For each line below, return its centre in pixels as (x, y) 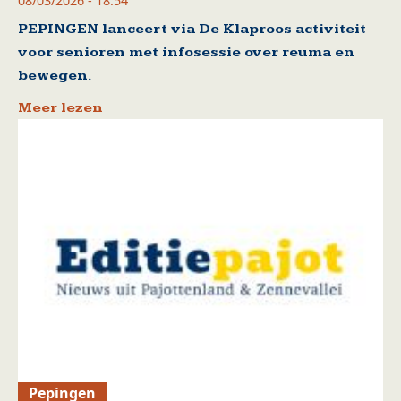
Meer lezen (60, 107)
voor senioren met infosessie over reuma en (186, 52)
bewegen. (55, 75)
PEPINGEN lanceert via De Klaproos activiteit (192, 29)
